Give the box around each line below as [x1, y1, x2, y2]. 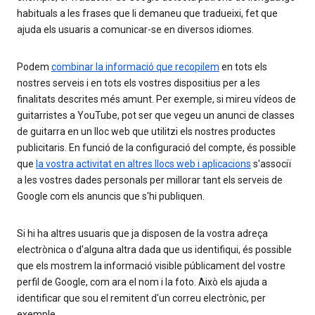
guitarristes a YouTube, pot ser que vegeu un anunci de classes [17, 109, 295, 121]
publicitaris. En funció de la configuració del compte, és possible [17, 141, 296, 153]
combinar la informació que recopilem [51, 60, 219, 72]
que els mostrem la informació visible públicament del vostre [17, 259, 285, 271]
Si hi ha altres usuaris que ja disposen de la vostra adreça [17, 227, 268, 239]
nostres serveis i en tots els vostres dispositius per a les [17, 77, 260, 89]
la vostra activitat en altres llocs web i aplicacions [36, 157, 251, 169]
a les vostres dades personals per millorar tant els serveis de [17, 174, 283, 186]
